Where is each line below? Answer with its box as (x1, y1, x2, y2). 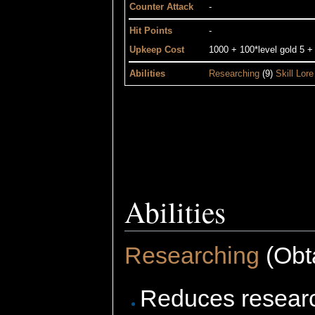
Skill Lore (276, 69, 314, 79)
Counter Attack (129, 2, 193, 13)
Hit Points (129, 26, 172, 37)
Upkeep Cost (129, 45, 184, 56)
